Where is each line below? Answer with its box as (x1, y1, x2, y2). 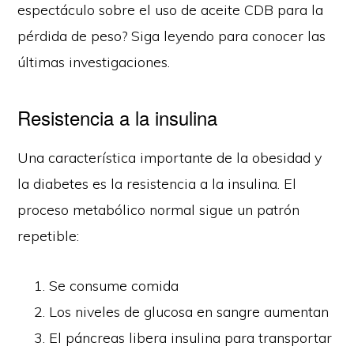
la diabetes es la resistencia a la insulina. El (17, 174, 297, 193)
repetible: (17, 226, 80, 245)
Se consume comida (49, 276, 179, 295)
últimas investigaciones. (17, 52, 171, 71)
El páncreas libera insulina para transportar (49, 328, 333, 347)
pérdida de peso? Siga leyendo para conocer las (17, 26, 326, 45)
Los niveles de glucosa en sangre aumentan (49, 302, 330, 321)
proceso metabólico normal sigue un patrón (17, 200, 300, 219)
